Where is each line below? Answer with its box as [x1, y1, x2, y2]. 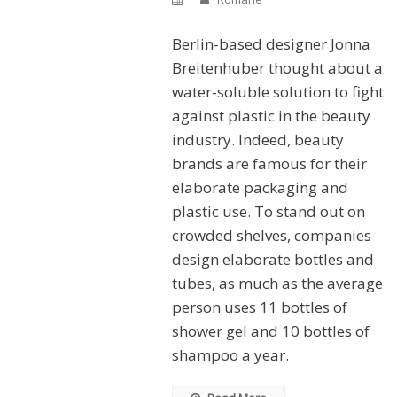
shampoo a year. [171, 344, 289, 365]
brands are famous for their [171, 152, 367, 174]
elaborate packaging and [171, 176, 348, 198]
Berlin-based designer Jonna [171, 33, 370, 54]
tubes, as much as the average [171, 272, 383, 293]
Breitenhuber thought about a [171, 57, 383, 78]
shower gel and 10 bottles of [171, 320, 370, 341]
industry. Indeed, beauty [171, 128, 344, 150]
